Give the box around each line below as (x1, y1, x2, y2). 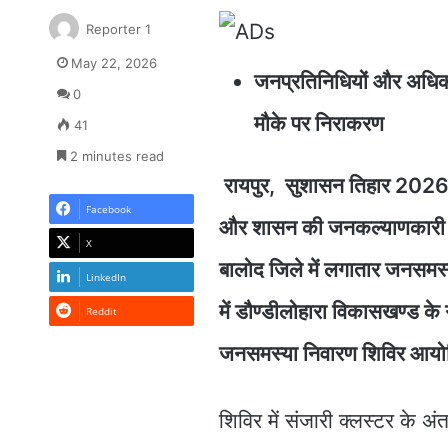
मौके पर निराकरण (253, 110, 384, 136)
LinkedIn (85, 269, 126, 284)
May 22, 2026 (70, 54, 157, 71)
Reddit (85, 303, 117, 318)
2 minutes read (65, 147, 164, 164)
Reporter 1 (85, 20, 151, 37)
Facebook (85, 201, 131, 216)
